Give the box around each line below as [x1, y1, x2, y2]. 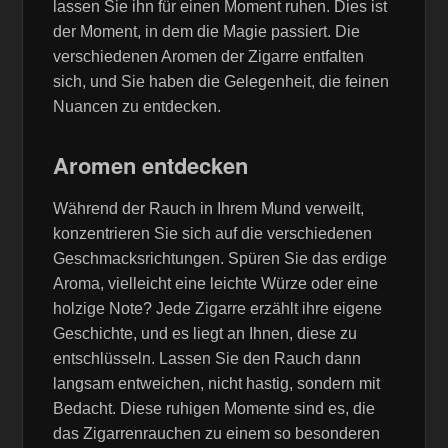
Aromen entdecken [53, 148, 249, 181]
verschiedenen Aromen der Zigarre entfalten [53, 47, 365, 65]
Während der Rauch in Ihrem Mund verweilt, [53, 200, 365, 218]
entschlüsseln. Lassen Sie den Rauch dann [53, 350, 362, 368]
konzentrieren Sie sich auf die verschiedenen [53, 225, 373, 243]
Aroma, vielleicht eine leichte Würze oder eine [53, 275, 379, 293]
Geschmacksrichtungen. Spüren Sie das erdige [53, 250, 388, 268]
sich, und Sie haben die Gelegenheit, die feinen [53, 72, 390, 90]
